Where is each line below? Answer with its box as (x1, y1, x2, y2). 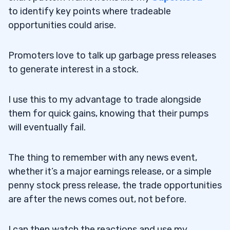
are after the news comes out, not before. (8, 193, 186, 205)
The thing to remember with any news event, (8, 151, 197, 163)
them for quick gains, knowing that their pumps (8, 107, 208, 119)
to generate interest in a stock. (8, 63, 139, 75)
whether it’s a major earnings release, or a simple (8, 165, 212, 177)
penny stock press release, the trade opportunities (8, 179, 222, 191)
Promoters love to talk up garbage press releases (8, 49, 216, 61)
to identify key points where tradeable (8, 5, 171, 17)
